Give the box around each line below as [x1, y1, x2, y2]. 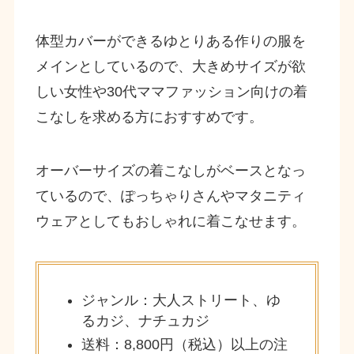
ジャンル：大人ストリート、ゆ [81, 292, 281, 308]
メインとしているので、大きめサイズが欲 [35, 58, 306, 74]
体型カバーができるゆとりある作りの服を [35, 32, 306, 49]
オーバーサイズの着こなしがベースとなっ [35, 162, 306, 179]
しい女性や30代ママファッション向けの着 [35, 83, 307, 100]
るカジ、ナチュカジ [81, 312, 209, 329]
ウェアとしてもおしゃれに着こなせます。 [35, 213, 306, 229]
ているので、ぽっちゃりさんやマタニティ [35, 187, 306, 204]
